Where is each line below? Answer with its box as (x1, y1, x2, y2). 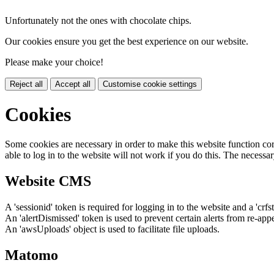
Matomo (5, 247, 58, 264)
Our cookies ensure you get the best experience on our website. (5, 35, 248, 46)
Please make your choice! (5, 56, 103, 67)
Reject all (10, 79, 43, 89)
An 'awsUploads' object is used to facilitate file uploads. (5, 224, 220, 235)
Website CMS (5, 173, 91, 190)
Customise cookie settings (103, 79, 197, 89)
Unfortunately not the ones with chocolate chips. (5, 15, 191, 26)
